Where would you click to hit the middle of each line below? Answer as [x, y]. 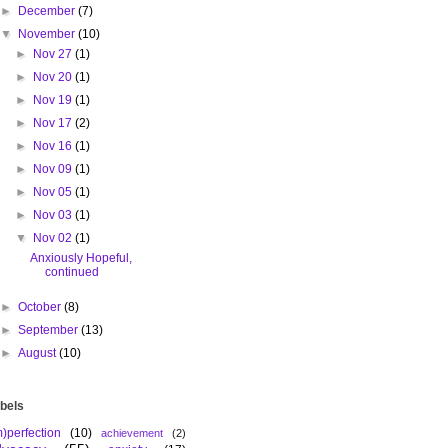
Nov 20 [53, 77]
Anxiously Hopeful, [81, 258]
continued [72, 272]
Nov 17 [53, 123]
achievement [132, 433]
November [48, 34]
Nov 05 [53, 192]
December [48, 11]
